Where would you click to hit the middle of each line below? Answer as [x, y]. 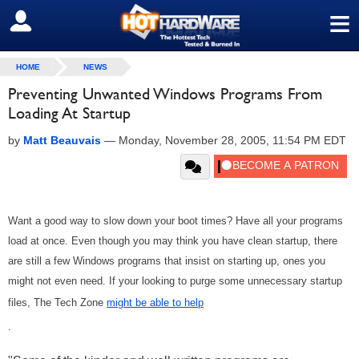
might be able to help [155, 303]
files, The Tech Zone [57, 303]
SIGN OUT [47, 22]
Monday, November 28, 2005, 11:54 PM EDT [232, 140]
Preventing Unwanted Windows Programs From [165, 94]
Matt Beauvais [62, 140]
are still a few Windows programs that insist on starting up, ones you [167, 261]
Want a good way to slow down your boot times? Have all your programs [175, 221]
